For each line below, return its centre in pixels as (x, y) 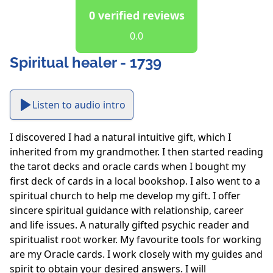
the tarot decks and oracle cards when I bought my (128, 167)
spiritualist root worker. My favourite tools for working (136, 240)
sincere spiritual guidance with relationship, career (127, 211)
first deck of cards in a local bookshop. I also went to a (135, 181)
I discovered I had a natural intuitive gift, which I (120, 137)
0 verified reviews (136, 16)
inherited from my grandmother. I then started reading (136, 152)
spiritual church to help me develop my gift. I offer (125, 196)
